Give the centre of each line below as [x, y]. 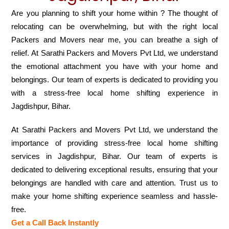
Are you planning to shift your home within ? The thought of [114, 13]
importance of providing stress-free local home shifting [114, 143]
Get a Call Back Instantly [55, 223]
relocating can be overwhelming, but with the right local [114, 27]
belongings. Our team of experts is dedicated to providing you [114, 80]
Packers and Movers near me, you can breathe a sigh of [114, 40]
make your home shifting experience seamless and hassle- [114, 196]
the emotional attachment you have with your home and [114, 66]
